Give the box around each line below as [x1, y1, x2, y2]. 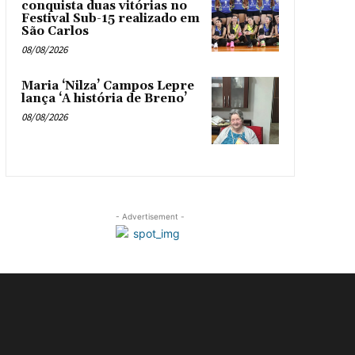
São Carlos [21, 24, 89, 40]
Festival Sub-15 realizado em [21, 11, 200, 27]
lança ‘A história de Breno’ [21, 91, 187, 107]
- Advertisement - [115, 211, 185, 221]
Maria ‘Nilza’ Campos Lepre [21, 78, 194, 94]
